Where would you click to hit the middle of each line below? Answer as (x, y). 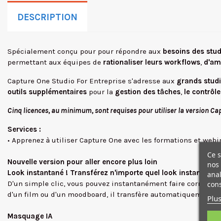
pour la (101, 92)
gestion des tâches (148, 92)
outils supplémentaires (47, 92)
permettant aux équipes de (55, 62)
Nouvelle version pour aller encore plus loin (82, 162)
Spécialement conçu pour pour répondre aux (84, 51)
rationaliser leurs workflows (152, 62)
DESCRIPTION (47, 17)
